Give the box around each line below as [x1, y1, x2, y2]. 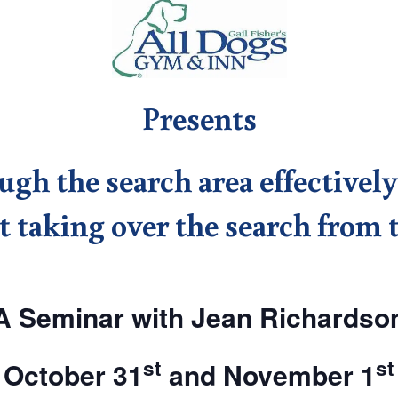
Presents [141, 97, 257, 139]
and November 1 [162, 354, 376, 394]
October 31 [4, 354, 143, 394]
